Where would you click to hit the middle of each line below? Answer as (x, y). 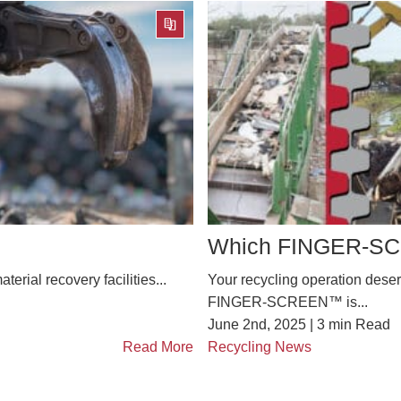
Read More (158, 346)
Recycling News (260, 346)
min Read (359, 324)
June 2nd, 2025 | (262, 324)
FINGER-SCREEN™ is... (288, 302)
